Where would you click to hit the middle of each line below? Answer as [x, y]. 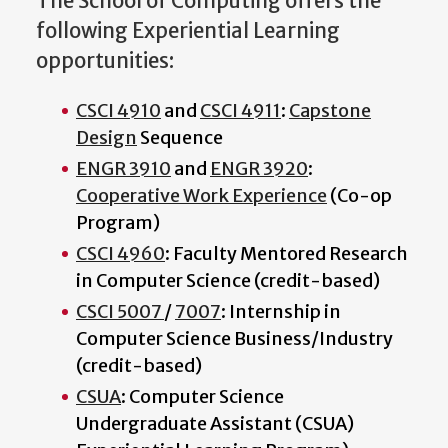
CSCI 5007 [120, 311]
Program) [118, 222]
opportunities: [105, 61]
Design [106, 137]
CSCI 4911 [240, 110]
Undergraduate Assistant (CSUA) [215, 423]
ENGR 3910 [123, 168]
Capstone [330, 110]
